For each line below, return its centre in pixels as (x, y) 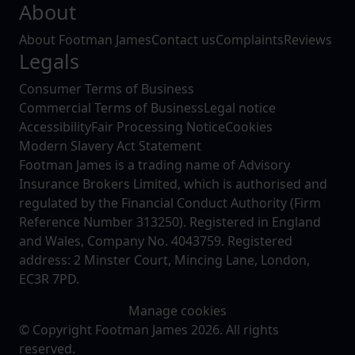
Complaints (250, 40)
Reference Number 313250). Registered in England (170, 222)
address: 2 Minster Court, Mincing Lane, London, (164, 260)
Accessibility (55, 127)
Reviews (308, 40)
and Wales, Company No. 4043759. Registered (156, 241)
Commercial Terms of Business (111, 108)
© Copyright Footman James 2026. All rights (149, 330)
